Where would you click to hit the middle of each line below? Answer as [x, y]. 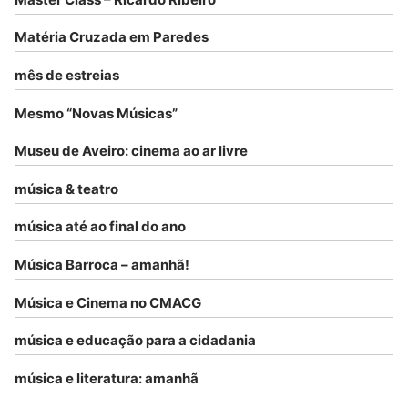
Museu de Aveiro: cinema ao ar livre [131, 151]
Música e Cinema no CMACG [108, 302]
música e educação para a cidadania [135, 341]
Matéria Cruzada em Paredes [112, 37]
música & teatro [66, 189]
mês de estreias [67, 75]
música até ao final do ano [100, 227]
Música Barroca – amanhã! [102, 264]
